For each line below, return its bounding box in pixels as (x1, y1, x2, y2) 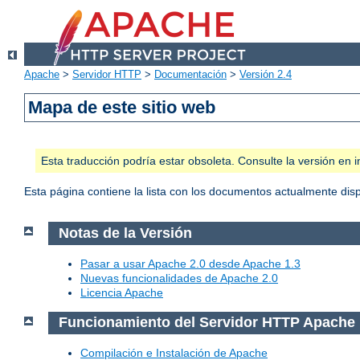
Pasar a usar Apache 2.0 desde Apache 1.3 (80, 256, 301, 270)
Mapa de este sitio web (28, 97, 216, 118)
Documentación (154, 68, 227, 81)
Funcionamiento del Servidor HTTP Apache (58, 314, 355, 331)
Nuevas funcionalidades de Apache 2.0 (80, 271, 278, 284)
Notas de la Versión (58, 225, 192, 242)
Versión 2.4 (239, 68, 292, 81)
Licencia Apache (80, 285, 163, 299)
